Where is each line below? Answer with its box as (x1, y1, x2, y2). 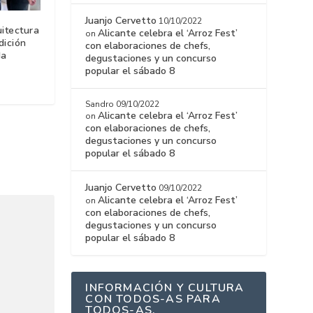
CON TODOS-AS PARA (85, 291, 221, 307)
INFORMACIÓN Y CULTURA (85, 280, 245, 296)
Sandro (85, 99, 115, 110)
